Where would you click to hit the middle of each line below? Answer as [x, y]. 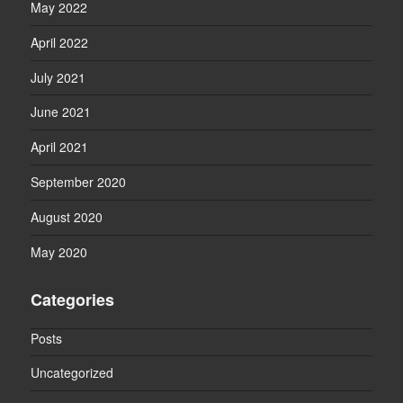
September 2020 [79, 182]
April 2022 [60, 43]
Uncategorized [72, 373]
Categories [73, 299]
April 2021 [60, 147]
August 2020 [67, 217]
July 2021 [58, 77]
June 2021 [61, 112]
